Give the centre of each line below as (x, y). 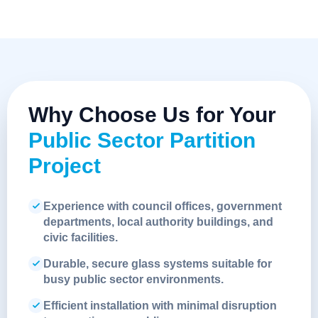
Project (65, 165)
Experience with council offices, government (163, 206)
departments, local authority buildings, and (158, 221)
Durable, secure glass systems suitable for (158, 263)
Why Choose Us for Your (152, 114)
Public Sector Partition (142, 140)
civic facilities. (81, 237)
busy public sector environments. (133, 279)
